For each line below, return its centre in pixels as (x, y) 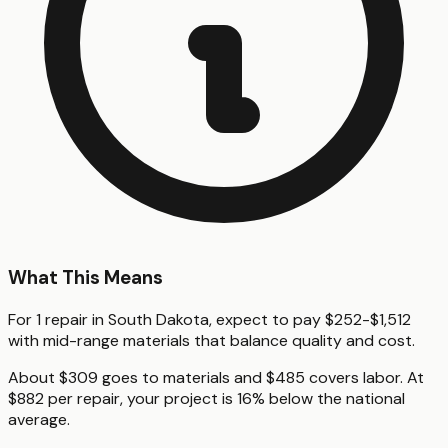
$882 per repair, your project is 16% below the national (206, 398)
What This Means (85, 278)
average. (39, 419)
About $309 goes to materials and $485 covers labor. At (216, 377)
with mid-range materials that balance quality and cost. (211, 340)
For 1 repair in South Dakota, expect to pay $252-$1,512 (209, 319)
